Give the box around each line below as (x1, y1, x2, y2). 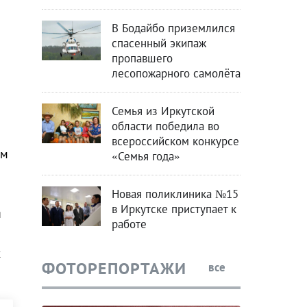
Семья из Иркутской (111, 103, 214, 119)
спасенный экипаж (111, 36, 206, 51)
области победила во (111, 119, 219, 134)
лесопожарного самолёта (111, 66, 241, 82)
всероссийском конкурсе (111, 134, 239, 149)
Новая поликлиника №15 (111, 186, 238, 202)
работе (111, 217, 147, 232)
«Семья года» (111, 149, 180, 164)
